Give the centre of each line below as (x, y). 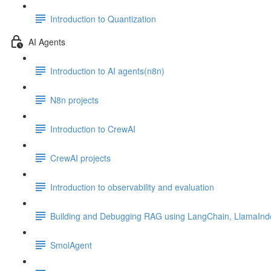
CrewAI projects (80, 158)
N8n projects (74, 100)
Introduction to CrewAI (93, 129)
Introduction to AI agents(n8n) (107, 70)
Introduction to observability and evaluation (132, 187)
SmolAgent (71, 245)
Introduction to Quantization (103, 18)
